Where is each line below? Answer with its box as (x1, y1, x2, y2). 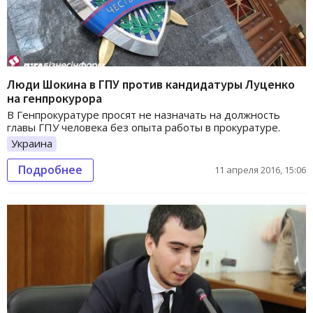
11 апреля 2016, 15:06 (214, 163, 306, 176)
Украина (11, 136, 52, 151)
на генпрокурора (7, 90, 102, 107)
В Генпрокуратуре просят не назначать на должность (7, 108, 280, 122)
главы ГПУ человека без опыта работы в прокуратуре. (7, 120, 280, 135)
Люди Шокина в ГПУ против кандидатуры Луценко (7, 76, 295, 93)
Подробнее (18, 161, 82, 177)
